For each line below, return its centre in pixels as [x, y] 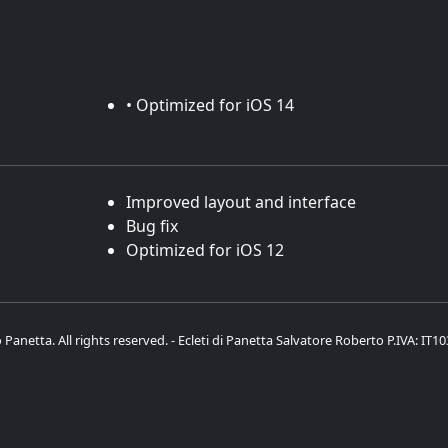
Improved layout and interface [240, 202]
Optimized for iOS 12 [204, 250]
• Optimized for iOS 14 [209, 105]
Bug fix [151, 226]
